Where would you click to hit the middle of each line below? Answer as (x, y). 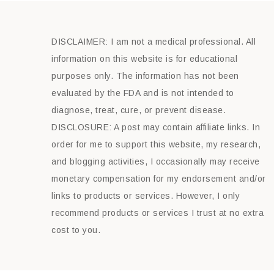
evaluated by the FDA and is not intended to (143, 93)
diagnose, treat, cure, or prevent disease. (139, 110)
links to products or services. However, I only (146, 196)
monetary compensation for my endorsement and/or (159, 179)
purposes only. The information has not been (145, 76)
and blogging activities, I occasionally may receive (156, 161)
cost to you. (76, 230)
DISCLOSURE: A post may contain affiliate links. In (156, 127)
